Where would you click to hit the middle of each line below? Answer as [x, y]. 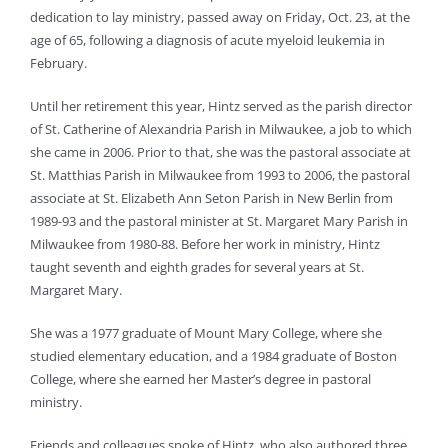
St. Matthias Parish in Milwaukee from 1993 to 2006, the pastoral [220, 175]
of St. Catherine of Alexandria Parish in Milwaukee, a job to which [221, 129]
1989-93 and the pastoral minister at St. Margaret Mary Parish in [219, 221]
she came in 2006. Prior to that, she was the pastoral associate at [220, 152]
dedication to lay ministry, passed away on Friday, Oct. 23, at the [220, 17]
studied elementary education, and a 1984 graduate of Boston [213, 356]
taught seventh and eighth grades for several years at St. [197, 267]
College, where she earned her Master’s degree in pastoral [200, 379]
